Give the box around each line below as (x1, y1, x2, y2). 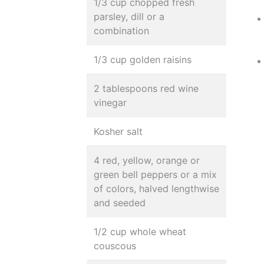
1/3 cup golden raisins (94, 54, 192, 65)
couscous (94, 240, 136, 252)
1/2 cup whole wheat (94, 226, 186, 237)
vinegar (94, 97, 127, 108)
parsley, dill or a (94, 11, 164, 22)
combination (94, 25, 149, 37)
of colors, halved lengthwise (94, 183, 219, 194)
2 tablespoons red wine (94, 82, 199, 94)
